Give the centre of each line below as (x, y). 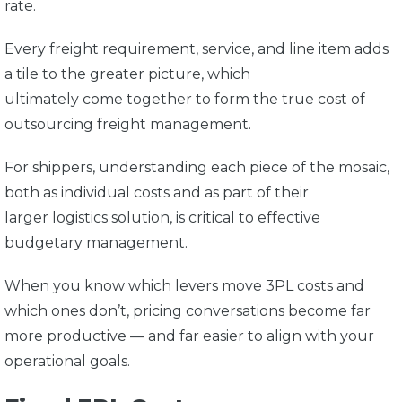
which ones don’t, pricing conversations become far (188, 311)
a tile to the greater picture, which (127, 74)
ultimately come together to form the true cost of (185, 100)
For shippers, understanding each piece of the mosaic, (197, 168)
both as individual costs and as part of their (157, 193)
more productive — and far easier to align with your (189, 336)
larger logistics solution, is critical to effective (162, 218)
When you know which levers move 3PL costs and (184, 286)
